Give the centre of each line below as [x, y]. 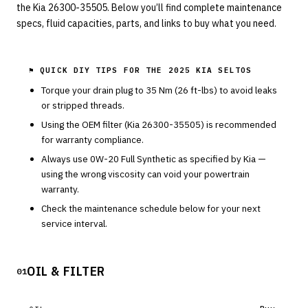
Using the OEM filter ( [84, 124]
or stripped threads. [83, 105]
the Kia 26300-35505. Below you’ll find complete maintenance [149, 8]
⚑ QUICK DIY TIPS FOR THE [99, 70]
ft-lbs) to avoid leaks [233, 90]
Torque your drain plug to [93, 90]
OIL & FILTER [66, 271]
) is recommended [239, 124]
